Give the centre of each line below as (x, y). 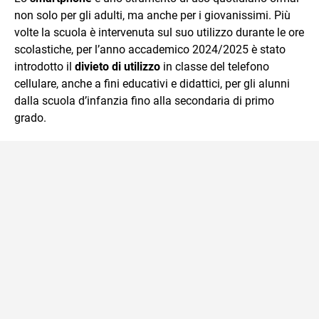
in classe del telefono (215, 66)
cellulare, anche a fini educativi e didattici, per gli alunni (152, 83)
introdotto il (45, 66)
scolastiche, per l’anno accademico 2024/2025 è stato (150, 49)
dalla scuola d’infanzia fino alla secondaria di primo (144, 100)
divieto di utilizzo (117, 66)
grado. (30, 117)
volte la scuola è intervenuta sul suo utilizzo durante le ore (159, 32)
